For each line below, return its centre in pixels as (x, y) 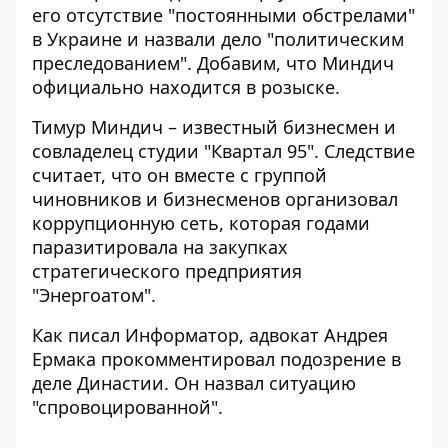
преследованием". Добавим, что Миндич (213, 63)
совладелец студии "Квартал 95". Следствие (223, 151)
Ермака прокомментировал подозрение (209, 359)
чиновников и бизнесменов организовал (215, 199)
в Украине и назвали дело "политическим (218, 39)
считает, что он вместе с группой (179, 175)
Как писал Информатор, (140, 335)
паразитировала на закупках (160, 247)
